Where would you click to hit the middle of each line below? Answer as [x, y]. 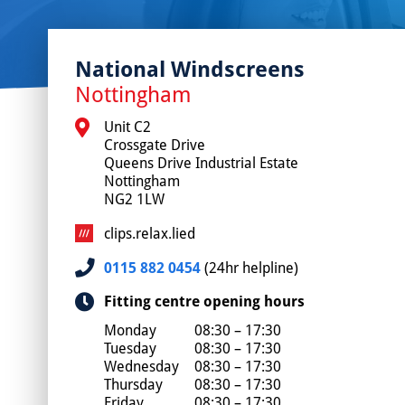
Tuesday [130, 348]
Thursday [133, 384]
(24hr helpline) [249, 267]
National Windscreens [189, 68]
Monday [130, 330]
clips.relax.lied [149, 233]
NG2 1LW [134, 198]
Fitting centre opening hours [204, 301]
